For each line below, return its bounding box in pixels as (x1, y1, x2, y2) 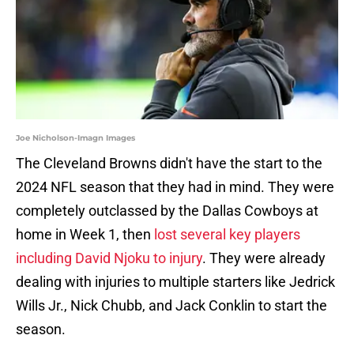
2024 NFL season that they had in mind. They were (16, 179, 334, 196)
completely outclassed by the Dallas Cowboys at (16, 202, 318, 220)
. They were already (202, 250, 326, 267)
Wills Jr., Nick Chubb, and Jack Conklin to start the (16, 297, 327, 314)
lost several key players (154, 226, 300, 243)
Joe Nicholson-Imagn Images (16, 133, 135, 144)
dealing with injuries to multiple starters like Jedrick (16, 273, 335, 291)
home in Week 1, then (16, 226, 154, 243)
